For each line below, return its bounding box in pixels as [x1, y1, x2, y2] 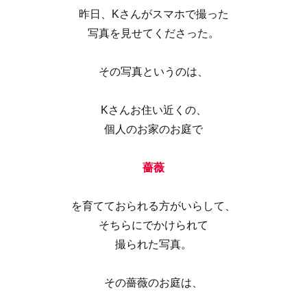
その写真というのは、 [99, 66, 208, 77]
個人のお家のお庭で [104, 123, 203, 135]
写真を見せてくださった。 [88, 27, 219, 39]
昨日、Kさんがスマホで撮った [78, 8, 229, 20]
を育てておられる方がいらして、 [71, 200, 236, 212]
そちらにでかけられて [99, 219, 208, 231]
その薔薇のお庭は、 [104, 277, 203, 288]
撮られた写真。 [115, 238, 192, 250]
